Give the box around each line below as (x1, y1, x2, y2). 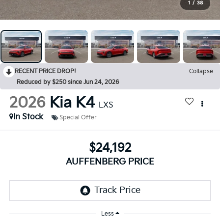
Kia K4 (49, 94, 95, 112)
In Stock (13, 112, 43, 122)
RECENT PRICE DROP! (15, 68, 76, 76)
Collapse (189, 68, 213, 76)
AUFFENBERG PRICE (66, 156, 154, 167)
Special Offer (59, 113, 97, 121)
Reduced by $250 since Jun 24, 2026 (17, 79, 119, 86)
